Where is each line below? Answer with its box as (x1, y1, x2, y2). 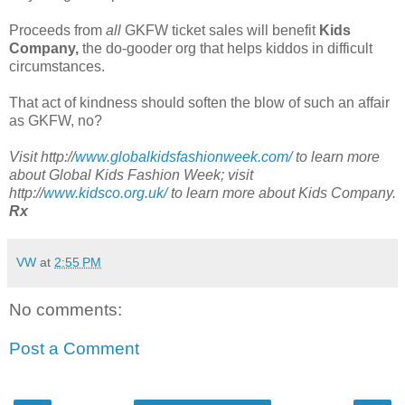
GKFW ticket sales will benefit (121, 22, 319, 38)
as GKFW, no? (9, 112, 102, 128)
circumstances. (9, 58, 105, 74)
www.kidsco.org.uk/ (43, 184, 167, 201)
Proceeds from (9, 22, 106, 38)
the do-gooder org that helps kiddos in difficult (79, 40, 372, 56)
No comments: (9, 299, 122, 319)
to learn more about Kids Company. (167, 184, 396, 201)
